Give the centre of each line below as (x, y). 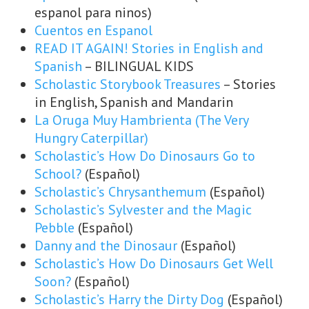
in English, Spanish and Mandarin (134, 102)
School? (58, 174)
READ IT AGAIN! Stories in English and (149, 48)
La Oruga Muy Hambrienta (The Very (141, 120)
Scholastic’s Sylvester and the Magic (143, 210)
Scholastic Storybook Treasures (128, 84)
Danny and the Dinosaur (106, 246)
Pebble (54, 228)
